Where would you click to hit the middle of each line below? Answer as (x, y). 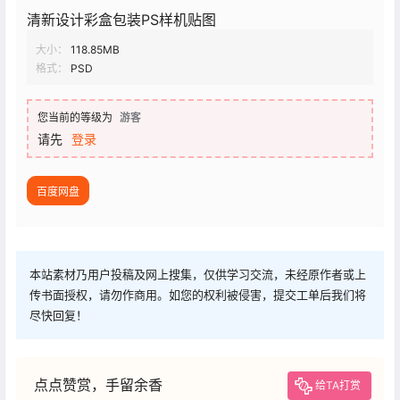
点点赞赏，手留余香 (98, 385)
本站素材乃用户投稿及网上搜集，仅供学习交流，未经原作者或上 (198, 275)
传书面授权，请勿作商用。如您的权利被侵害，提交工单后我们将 (198, 295)
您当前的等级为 (75, 117)
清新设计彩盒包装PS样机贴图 (121, 19)
